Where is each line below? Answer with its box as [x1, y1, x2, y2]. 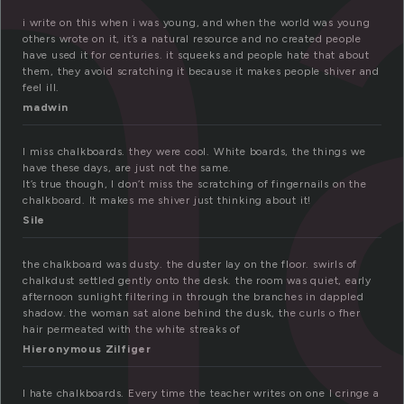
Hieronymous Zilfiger [23, 343, 151, 356]
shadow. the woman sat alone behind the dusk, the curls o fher [23, 307, 361, 320]
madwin [23, 101, 69, 115]
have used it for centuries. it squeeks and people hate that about [23, 49, 370, 62]
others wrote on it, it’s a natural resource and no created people [23, 32, 362, 46]
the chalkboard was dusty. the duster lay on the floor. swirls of [23, 258, 358, 271]
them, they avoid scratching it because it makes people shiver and [23, 65, 380, 78]
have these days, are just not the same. [23, 161, 233, 175]
